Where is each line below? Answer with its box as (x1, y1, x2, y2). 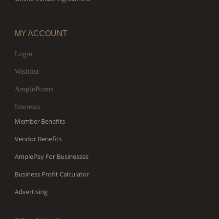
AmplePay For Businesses (15, 152, 88, 161)
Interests (15, 103, 40, 110)
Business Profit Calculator (15, 170, 89, 178)
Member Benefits (15, 117, 65, 126)
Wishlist (15, 67, 39, 75)
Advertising (15, 187, 47, 196)
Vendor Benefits (15, 134, 62, 143)
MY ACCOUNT (15, 29, 67, 38)
